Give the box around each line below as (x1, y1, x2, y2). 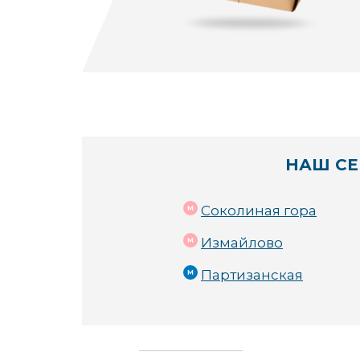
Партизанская (201, 267, 303, 283)
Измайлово (201, 235, 283, 251)
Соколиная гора (201, 202, 317, 219)
